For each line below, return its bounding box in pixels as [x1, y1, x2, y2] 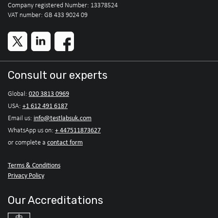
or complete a [8, 138, 47, 147]
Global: [8, 90, 29, 98]
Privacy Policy [8, 171, 44, 180]
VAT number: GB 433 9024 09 [8, 11, 88, 19]
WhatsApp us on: [8, 126, 55, 135]
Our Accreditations [8, 194, 103, 207]
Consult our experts [8, 69, 108, 82]
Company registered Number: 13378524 [8, 1, 118, 10]
